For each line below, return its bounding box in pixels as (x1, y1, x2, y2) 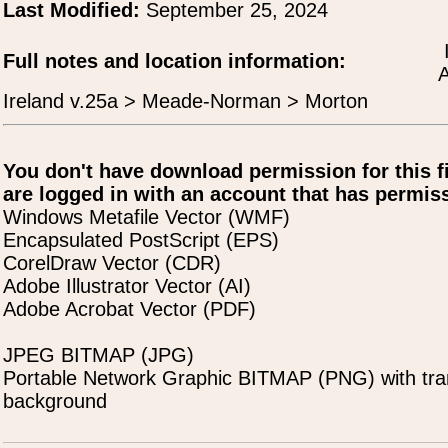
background (3, 390, 107, 412)
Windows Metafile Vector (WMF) (3, 206, 290, 228)
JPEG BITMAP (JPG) (3, 344, 194, 366)
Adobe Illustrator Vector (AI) (3, 275, 251, 297)
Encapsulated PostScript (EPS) (3, 229, 279, 251)
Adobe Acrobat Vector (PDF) (3, 298, 256, 320)
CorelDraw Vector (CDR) (3, 252, 221, 274)
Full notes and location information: (3, 50, 346, 72)
